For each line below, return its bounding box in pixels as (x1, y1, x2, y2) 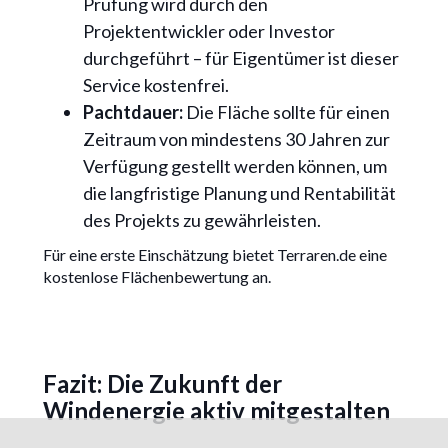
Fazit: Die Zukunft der (42, 369, 282, 399)
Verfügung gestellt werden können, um (82, 155, 387, 178)
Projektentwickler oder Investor (82, 20, 335, 43)
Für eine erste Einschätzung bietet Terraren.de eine (42, 245, 387, 265)
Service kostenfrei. (82, 74, 229, 97)
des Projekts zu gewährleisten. (82, 209, 321, 232)
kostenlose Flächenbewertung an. (42, 267, 271, 287)
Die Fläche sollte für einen (182, 101, 390, 124)
